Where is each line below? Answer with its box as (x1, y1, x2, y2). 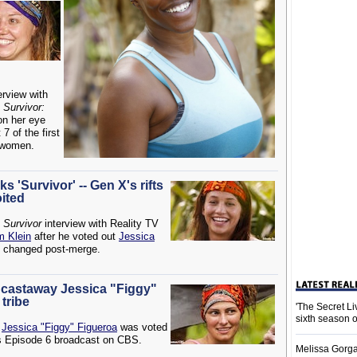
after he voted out (31, 230, 119, 242)
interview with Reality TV (41, 218, 159, 229)
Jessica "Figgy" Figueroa (2, 321, 117, 333)
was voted (117, 321, 167, 333)
